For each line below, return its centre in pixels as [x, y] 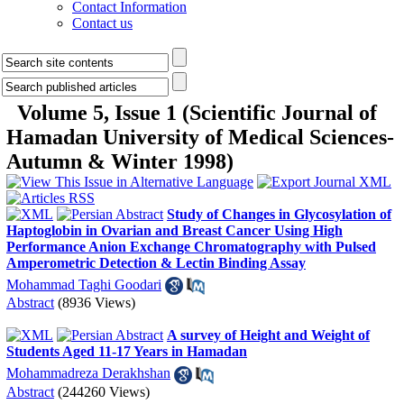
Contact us [102, 23]
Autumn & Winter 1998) [120, 161]
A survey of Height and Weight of [268, 335]
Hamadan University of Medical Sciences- [200, 137]
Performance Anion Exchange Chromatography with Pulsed [191, 247]
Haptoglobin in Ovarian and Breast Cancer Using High [174, 230]
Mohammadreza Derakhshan [88, 373]
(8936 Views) [96, 303]
